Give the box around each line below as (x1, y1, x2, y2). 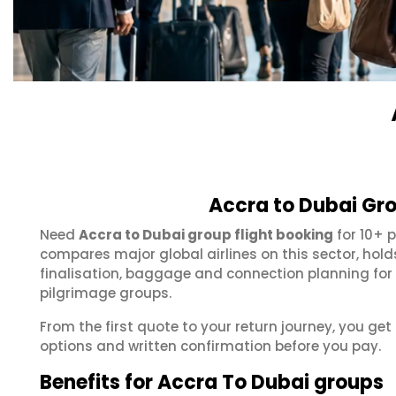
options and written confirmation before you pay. (40, 337, 381, 355)
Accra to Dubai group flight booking (79, 225, 333, 244)
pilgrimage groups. (40, 284, 171, 302)
